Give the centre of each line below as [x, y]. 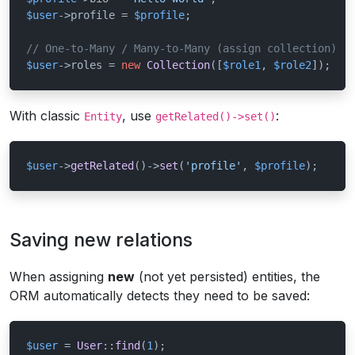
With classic [47, 116]
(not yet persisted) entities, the [227, 277]
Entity [103, 116]
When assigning [59, 277]
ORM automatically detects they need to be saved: [160, 296]
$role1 [242, 65]
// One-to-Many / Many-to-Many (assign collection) [181, 48]
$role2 [292, 65]
